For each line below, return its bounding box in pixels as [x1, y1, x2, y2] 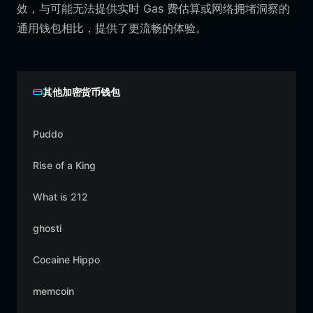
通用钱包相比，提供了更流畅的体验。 [17, 21, 207, 35]
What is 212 [33, 191, 88, 203]
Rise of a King [33, 159, 96, 171]
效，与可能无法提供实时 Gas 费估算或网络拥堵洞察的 [17, 1, 290, 15]
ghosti [33, 222, 61, 234]
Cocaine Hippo [33, 254, 100, 265]
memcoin [33, 285, 74, 297]
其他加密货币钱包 [43, 86, 120, 98]
